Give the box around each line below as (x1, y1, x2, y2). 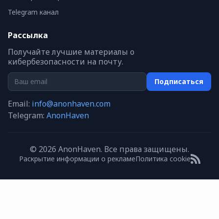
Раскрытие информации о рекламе (19, 154, 135, 164)
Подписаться (154, 77, 203, 87)
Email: (8, 98, 32, 109)
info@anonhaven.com (32, 98, 110, 109)
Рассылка (8, 30, 48, 41)
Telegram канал (8, 7, 59, 17)
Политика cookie (135, 154, 191, 164)
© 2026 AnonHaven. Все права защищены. (30, 144, 189, 155)
